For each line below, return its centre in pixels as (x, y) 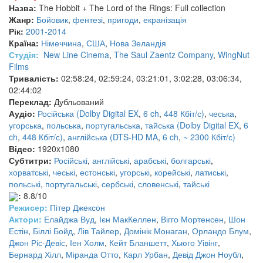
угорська (25, 125)
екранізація (165, 19)
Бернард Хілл (35, 254)
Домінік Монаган (156, 231)
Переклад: (30, 101)
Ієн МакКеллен (128, 219)
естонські (97, 172)
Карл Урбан (146, 254)
